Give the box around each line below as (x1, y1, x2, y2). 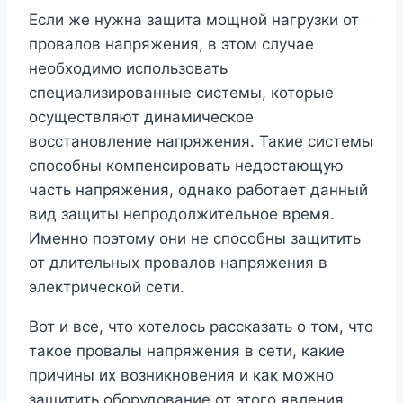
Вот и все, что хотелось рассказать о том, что (29, 318, 373, 336)
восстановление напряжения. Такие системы (29, 132, 373, 151)
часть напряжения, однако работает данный (29, 181, 368, 200)
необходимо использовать (29, 59, 228, 78)
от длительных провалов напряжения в (29, 254, 327, 273)
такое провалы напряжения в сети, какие (29, 342, 345, 361)
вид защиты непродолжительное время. (29, 205, 335, 224)
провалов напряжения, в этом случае (29, 35, 314, 54)
